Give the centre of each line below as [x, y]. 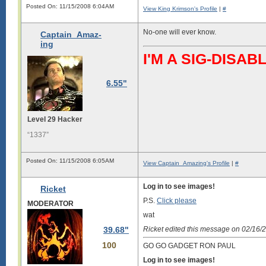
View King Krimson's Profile [180, 9]
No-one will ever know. [180, 32]
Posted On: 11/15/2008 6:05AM [70, 161]
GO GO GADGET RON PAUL [189, 246]
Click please [177, 201]
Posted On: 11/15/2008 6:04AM [70, 6]
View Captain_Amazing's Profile [186, 163]
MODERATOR [50, 204]
